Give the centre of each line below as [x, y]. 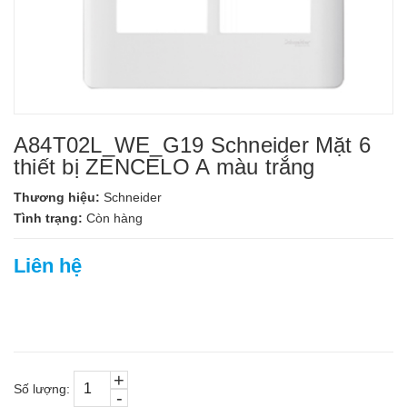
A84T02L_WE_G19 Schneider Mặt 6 [193, 145]
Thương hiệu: [59, 197]
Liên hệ [48, 266]
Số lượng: [42, 389]
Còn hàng [114, 218]
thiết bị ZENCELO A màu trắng [164, 167]
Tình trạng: [50, 218]
